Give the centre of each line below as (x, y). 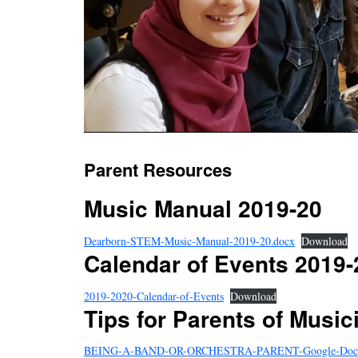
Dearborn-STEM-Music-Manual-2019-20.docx (189, 241)
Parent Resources (158, 169)
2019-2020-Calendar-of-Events (154, 296)
